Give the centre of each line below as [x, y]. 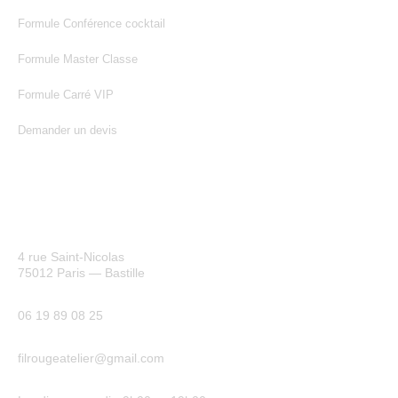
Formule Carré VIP [66, 95]
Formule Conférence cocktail [92, 24]
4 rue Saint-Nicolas [71, 257]
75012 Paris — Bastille [81, 273]
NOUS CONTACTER [80, 199]
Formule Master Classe [78, 59]
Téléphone [50, 298]
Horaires [43, 383]
